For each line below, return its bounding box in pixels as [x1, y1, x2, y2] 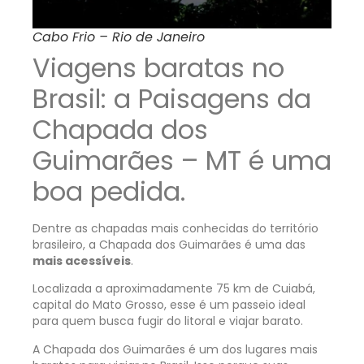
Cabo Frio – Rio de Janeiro [32, 28, 205, 47]
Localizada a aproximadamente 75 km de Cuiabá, [32, 280, 315, 297]
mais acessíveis [32, 253, 131, 270]
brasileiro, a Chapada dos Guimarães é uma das [32, 236, 305, 253]
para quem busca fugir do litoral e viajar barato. [32, 313, 303, 330]
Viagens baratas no [32, 50, 284, 87]
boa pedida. [32, 173, 185, 210]
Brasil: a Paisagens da [32, 80, 311, 118]
